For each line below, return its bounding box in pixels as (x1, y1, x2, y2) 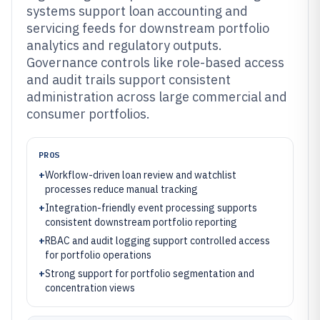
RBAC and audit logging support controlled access (45, 234, 270, 247)
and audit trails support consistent (26, 71, 231, 88)
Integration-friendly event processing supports (45, 201, 257, 214)
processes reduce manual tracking (45, 183, 198, 196)
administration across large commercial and (26, 89, 287, 105)
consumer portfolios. (26, 106, 150, 122)
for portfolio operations (45, 249, 151, 261)
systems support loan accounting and (26, 3, 248, 19)
